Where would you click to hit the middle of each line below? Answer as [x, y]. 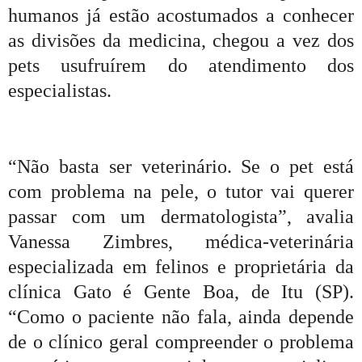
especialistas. [60, 90]
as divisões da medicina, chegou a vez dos [181, 40]
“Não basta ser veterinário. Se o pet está [181, 166]
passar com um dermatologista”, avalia [181, 216]
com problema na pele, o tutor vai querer [181, 191]
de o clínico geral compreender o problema [181, 341]
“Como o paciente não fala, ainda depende [181, 316]
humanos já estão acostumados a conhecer [181, 15]
